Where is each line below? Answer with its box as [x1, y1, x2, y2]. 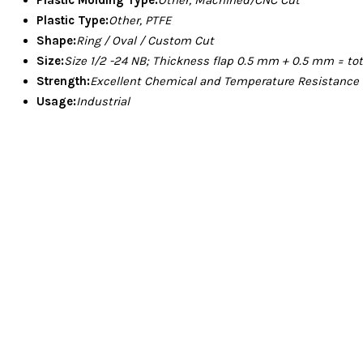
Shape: [36, 32, 76, 48]
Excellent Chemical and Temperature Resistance [90, 73, 359, 88]
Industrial [76, 93, 130, 109]
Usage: [36, 93, 76, 109]
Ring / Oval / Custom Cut [76, 32, 214, 48]
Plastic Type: [36, 12, 109, 28]
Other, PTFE [109, 12, 171, 28]
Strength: [36, 73, 90, 88]
